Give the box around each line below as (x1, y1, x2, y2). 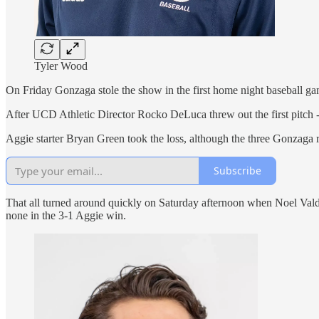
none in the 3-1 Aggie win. (6, 209, 126, 221)
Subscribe (214, 164, 261, 178)
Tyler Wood (34, 59, 88, 72)
